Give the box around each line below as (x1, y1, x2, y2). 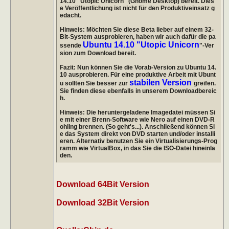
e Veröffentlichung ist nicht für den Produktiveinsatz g (59, 4, 215, 12)
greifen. (193, 79, 216, 87)
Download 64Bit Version (56, 179, 149, 189)
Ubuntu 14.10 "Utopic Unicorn (82, 40, 199, 49)
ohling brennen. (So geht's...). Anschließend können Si (59, 123, 215, 130)
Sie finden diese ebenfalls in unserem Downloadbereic (59, 87, 217, 95)
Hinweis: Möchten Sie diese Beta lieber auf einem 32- (59, 26, 214, 33)
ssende (59, 41, 83, 49)
